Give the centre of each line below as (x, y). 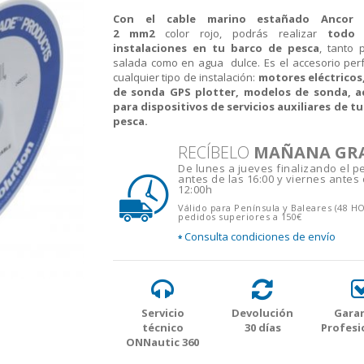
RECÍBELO (216, 152)
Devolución (263, 313)
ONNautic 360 (163, 342)
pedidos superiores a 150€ (240, 217)
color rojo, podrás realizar (241, 33)
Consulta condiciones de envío (259, 236)
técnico (162, 327)
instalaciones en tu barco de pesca (216, 48)
